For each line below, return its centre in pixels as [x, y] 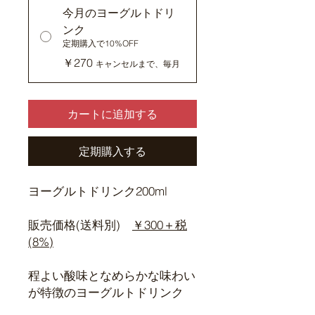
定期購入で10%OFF [101, 43]
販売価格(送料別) [80, 225]
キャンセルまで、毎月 [138, 64]
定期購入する [112, 151]
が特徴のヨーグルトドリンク [106, 292]
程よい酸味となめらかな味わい [112, 275]
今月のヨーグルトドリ [119, 13]
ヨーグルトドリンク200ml [98, 191]
